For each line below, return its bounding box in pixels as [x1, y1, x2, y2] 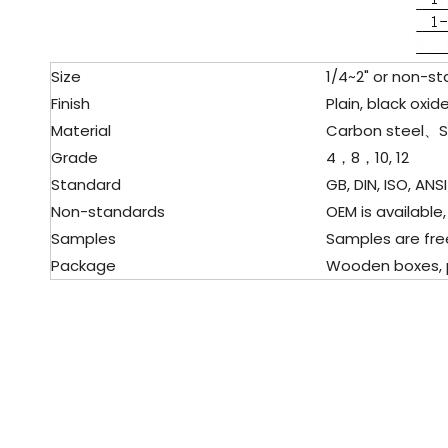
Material [51, 120, 111, 141]
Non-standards [51, 201, 165, 222]
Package [51, 255, 116, 276]
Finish [51, 93, 90, 114]
